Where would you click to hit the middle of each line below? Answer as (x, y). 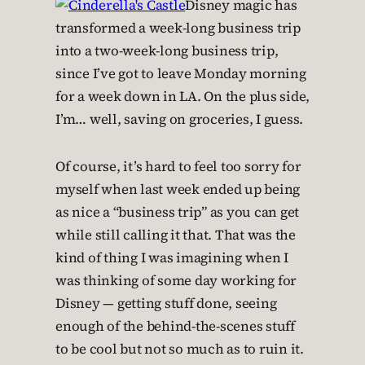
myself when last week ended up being (178, 189)
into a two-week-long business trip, (167, 51)
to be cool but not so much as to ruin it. (180, 349)
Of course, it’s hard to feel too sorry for (178, 167)
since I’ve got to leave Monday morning (181, 74)
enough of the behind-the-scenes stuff (175, 326)
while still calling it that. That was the (176, 235)
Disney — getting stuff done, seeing (166, 303)
